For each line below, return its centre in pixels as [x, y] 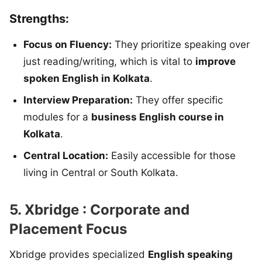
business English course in [158, 117]
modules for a [57, 117]
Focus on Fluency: [68, 44]
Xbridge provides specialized [79, 254]
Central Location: [66, 155]
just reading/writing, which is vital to [109, 61]
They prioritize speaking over [181, 44]
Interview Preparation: [78, 100]
